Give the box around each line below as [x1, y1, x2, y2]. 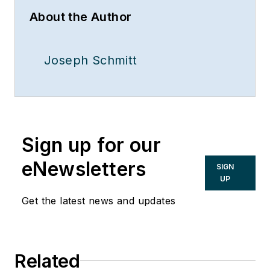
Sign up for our [22, 133, 161, 157]
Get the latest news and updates [22, 194, 176, 207]
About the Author [30, 9, 132, 24]
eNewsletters [22, 157, 146, 181]
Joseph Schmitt [44, 52, 137, 67]
